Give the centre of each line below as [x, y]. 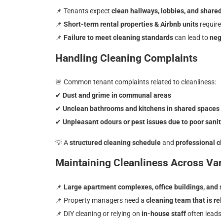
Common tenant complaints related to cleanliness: [139, 82]
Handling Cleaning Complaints [127, 58]
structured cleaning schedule [115, 142]
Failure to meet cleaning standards [118, 37]
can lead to [191, 37]
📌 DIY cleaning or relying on [98, 214]
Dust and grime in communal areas [117, 95]
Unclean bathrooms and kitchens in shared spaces [141, 109]
